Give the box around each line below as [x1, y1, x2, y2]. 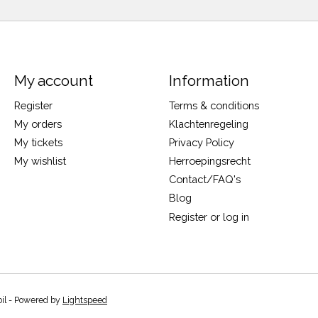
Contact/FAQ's [168, 173, 241, 186]
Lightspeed [62, 295, 107, 306]
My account [13, 72, 93, 90]
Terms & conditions [168, 99, 259, 111]
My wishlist [13, 155, 66, 168]
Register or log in [168, 210, 249, 223]
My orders [13, 117, 62, 130]
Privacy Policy [168, 136, 234, 148]
